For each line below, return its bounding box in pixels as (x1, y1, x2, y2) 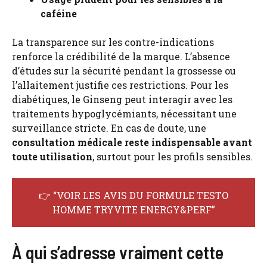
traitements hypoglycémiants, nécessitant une (12, 107, 237, 120)
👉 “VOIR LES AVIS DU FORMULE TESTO (39, 188, 228, 201)
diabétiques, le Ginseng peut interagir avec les (12, 92, 232, 105)
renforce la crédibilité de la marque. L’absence (12, 49, 230, 63)
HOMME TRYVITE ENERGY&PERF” (52, 203, 215, 216)
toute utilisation (12, 150, 92, 163)
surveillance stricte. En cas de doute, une (12, 121, 206, 134)
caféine (41, 7, 77, 20)
